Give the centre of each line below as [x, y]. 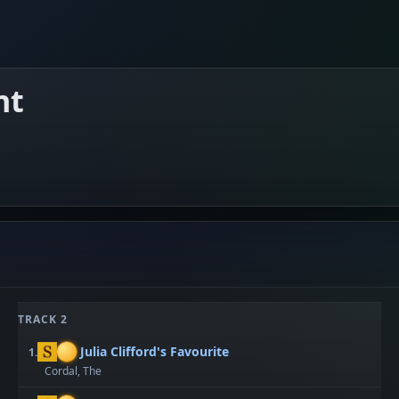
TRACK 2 [43, 319]
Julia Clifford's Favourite [155, 351]
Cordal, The [73, 371]
